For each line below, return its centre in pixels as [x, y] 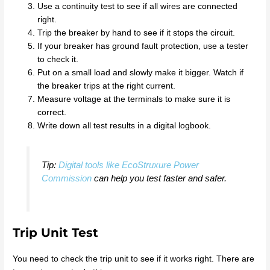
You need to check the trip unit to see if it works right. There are [134, 259]
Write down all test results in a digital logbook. [124, 125]
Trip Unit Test [56, 233]
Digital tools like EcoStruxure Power [128, 165]
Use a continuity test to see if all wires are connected [138, 6]
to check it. [58, 59]
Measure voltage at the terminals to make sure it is [134, 99]
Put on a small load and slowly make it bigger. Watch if [141, 72]
